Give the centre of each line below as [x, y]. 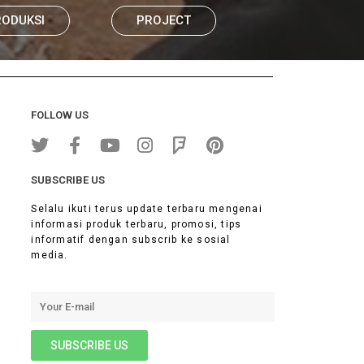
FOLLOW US [60, 115]
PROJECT [163, 21]
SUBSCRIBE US [68, 180]
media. [50, 256]
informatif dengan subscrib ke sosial [131, 240]
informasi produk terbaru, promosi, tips [136, 225]
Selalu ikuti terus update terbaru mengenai [147, 209]
